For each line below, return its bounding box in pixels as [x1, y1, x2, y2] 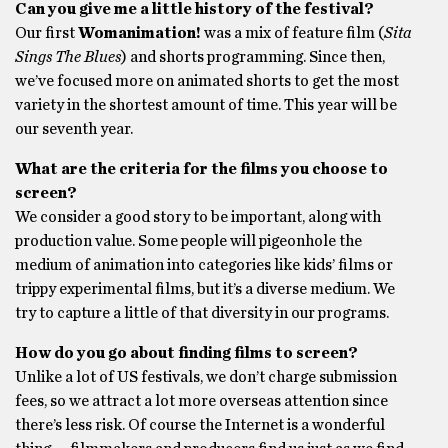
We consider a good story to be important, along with [15, 209, 381, 225]
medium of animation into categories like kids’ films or [15, 257, 393, 273]
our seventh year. [15, 121, 133, 137]
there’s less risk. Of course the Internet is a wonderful [15, 417, 385, 433]
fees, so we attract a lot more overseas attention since [15, 393, 388, 409]
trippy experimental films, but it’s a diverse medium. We [15, 281, 395, 297]
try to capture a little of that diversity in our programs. [15, 305, 389, 321]
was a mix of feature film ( [201, 25, 384, 41]
